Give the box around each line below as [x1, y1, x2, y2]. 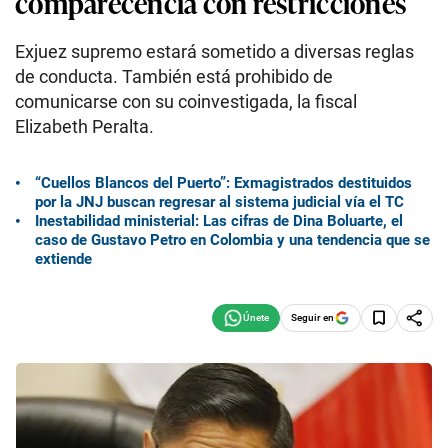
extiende [35, 249, 92, 268]
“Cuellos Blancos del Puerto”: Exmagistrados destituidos [35, 173, 412, 192]
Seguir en [291, 311, 334, 323]
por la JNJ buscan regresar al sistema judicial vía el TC [35, 192, 404, 211]
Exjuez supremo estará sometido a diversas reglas [15, 41, 414, 62]
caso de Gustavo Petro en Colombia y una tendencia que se [35, 230, 430, 249]
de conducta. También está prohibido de [15, 66, 333, 87]
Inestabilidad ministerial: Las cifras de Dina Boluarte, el [35, 211, 403, 230]
